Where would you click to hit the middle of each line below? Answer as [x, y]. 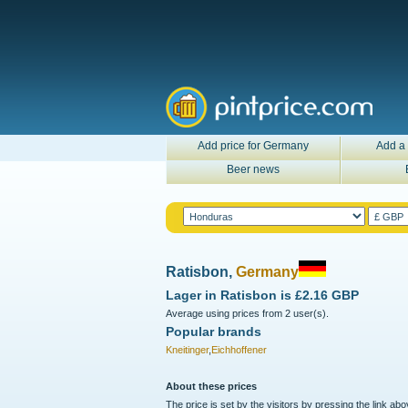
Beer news [253, 169]
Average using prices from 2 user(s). [247, 313]
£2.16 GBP [327, 295]
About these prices [211, 386]
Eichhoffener [239, 350]
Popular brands [214, 331]
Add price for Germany [253, 146]
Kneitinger [187, 350]
